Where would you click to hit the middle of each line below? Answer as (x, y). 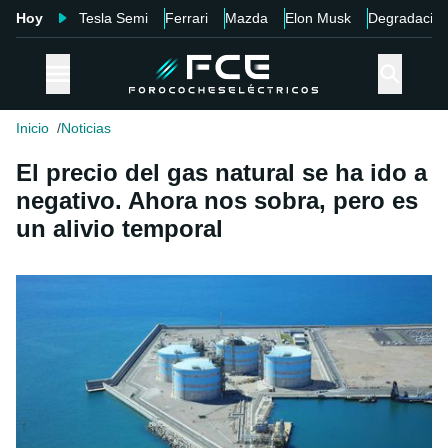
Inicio (32, 128)
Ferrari (186, 18)
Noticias (86, 128)
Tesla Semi (113, 18)
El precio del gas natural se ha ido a (221, 173)
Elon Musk (318, 18)
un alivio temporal (119, 229)
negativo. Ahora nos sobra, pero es (217, 201)
